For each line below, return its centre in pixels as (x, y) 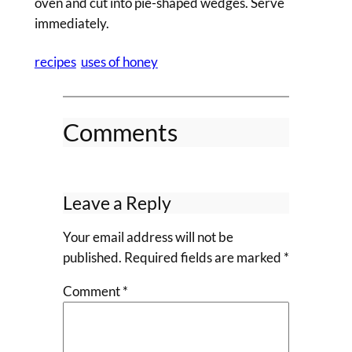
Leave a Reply (117, 203)
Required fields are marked (203, 257)
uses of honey (119, 61)
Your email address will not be (148, 236)
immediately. (71, 24)
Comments (120, 132)
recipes (55, 61)
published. (92, 257)
